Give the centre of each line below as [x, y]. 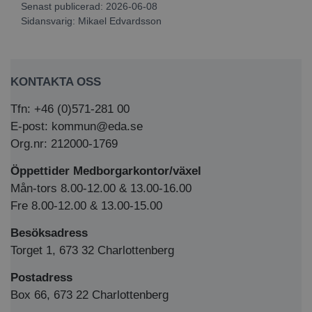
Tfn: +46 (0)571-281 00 [70, 109]
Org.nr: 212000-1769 [64, 143]
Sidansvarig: [49, 21]
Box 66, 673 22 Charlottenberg [89, 295]
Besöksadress [49, 233]
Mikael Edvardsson [120, 21]
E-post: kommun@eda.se [77, 126]
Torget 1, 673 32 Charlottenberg [92, 250]
